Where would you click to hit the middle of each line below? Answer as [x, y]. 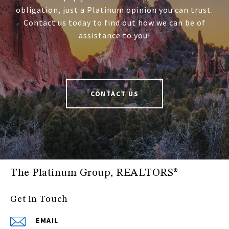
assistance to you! [114, 36]
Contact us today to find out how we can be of [114, 23]
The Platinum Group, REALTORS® [94, 173]
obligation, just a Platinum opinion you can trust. [114, 10]
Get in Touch [39, 200]
